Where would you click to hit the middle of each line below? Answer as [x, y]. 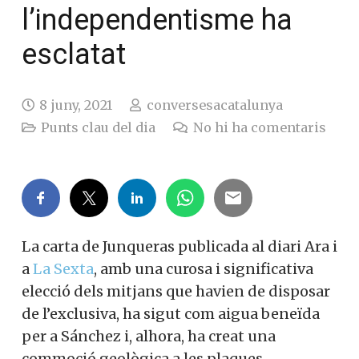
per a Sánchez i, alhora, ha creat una [149, 336]
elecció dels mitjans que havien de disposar [176, 291]
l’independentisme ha [157, 20]
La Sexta [63, 268]
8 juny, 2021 [76, 105]
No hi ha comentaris [259, 127]
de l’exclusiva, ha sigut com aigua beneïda [171, 313]
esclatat [74, 54]
